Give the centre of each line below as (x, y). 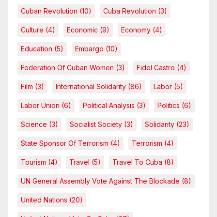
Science (34, 124)
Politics (169, 106)
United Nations (44, 200)
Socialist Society (96, 124)
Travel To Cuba (137, 162)
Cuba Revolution (130, 11)
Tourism (33, 162)
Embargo (89, 49)
